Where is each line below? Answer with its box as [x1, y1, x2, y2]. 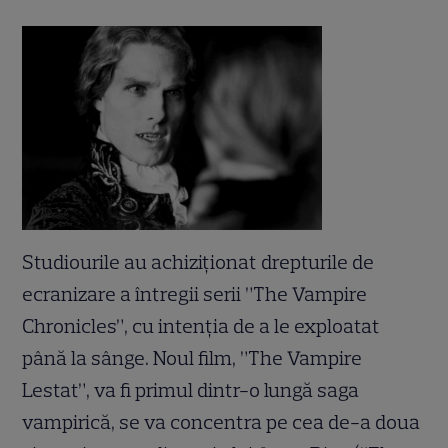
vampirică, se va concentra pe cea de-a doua [22, 410, 421, 435]
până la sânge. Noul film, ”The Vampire [22, 346, 363, 371]
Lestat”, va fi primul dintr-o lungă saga [22, 378, 360, 403]
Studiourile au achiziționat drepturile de [22, 250, 375, 275]
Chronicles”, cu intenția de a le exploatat [22, 314, 381, 339]
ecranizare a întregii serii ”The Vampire [22, 282, 368, 307]
